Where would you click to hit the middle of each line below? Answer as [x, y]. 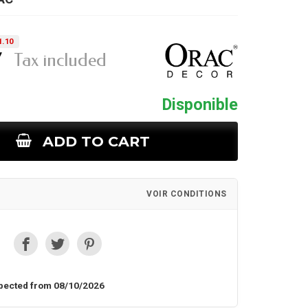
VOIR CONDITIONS [187, 194]
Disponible [200, 104]
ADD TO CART [97, 141]
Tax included [60, 60]
